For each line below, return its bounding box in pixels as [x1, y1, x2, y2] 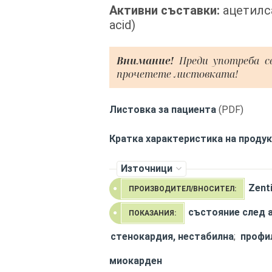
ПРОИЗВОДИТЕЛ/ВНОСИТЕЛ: [129, 185, 236, 193]
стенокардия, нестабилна [110, 231, 234, 242]
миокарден [109, 255, 162, 267]
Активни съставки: [109, 3, 223, 18]
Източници [121, 163, 173, 174]
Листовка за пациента [109, 104, 216, 115]
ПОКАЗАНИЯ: [129, 209, 176, 217]
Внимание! [117, 54, 174, 67]
